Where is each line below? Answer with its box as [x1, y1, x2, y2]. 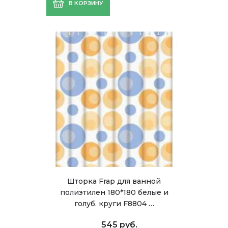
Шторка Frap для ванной [67, 177, 161, 186]
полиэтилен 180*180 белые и [60, 188, 168, 197]
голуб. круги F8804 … [74, 199, 154, 208]
